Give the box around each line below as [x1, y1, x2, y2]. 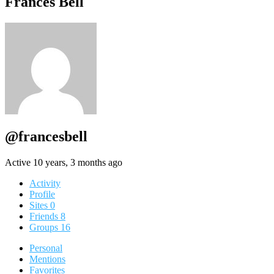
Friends [29, 211, 61, 222]
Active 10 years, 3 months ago [5, 157, 122, 168]
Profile [29, 189, 55, 200]
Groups [29, 222, 61, 233]
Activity [29, 178, 61, 189]
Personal [29, 243, 62, 254]
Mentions [29, 254, 65, 265]
